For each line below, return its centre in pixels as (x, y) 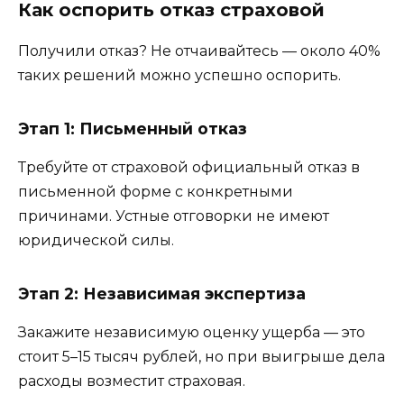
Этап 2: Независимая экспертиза (162, 294)
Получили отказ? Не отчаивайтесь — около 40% (199, 51)
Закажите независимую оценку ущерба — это (192, 332)
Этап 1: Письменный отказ (133, 129)
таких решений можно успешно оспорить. (179, 76)
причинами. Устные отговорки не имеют (174, 216)
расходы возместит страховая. (132, 381)
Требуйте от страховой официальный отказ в (189, 167)
